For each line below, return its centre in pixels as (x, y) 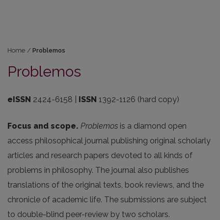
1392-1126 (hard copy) (138, 99)
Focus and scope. (44, 126)
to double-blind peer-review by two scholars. (89, 214)
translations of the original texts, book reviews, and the (106, 185)
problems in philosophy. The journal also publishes (98, 170)
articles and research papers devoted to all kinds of (100, 155)
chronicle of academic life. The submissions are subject (107, 200)
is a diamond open (152, 126)
